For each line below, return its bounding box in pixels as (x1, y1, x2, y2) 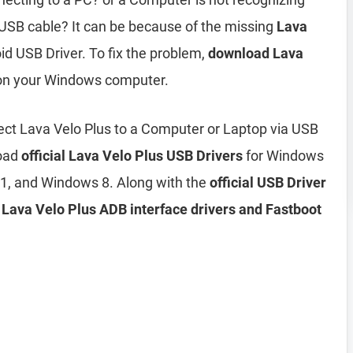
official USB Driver (210, 174, 326, 191)
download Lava (208, 45, 303, 61)
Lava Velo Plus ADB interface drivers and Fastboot (2, 201, 321, 217)
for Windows (243, 147, 324, 164)
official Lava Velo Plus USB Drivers (21, 147, 243, 164)
